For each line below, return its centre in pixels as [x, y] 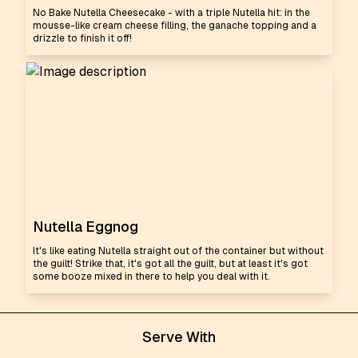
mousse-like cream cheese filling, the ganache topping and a [175, 26]
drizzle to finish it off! [82, 38]
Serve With [179, 337]
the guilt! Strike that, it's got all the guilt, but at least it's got [170, 264]
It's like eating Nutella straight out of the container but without [178, 251]
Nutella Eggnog [86, 227]
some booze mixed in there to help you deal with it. [151, 276]
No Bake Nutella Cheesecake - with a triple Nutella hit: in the [171, 13]
